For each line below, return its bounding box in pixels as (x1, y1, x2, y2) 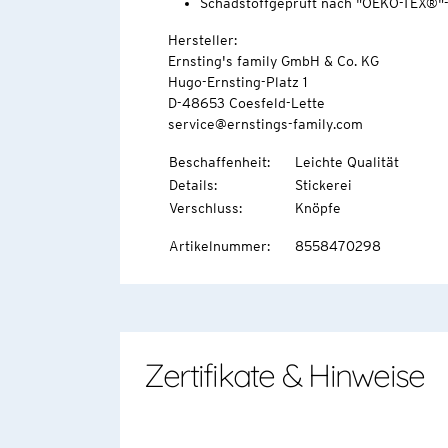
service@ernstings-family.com (167, 115, 363, 132)
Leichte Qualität (294, 153, 399, 170)
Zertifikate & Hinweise (143, 355, 425, 396)
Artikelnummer (168, 237, 267, 254)
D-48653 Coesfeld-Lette (167, 94, 325, 111)
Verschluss (168, 199, 239, 216)
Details (168, 176, 214, 193)
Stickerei (294, 176, 352, 193)
